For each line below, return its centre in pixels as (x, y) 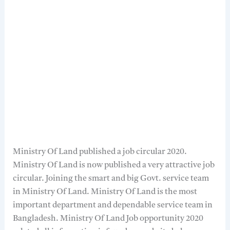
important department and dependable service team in (112, 206)
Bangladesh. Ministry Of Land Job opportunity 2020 (108, 219)
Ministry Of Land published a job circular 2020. (100, 152)
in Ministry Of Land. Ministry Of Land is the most (105, 192)
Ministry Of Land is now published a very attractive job (113, 166)
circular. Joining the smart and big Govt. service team (111, 179)
